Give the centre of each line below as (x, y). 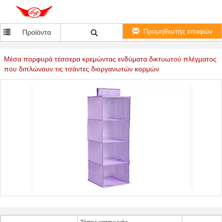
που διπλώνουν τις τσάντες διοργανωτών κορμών (82, 69)
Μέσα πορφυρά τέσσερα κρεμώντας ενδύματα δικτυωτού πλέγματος (110, 59)
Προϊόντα (37, 32)
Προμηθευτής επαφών (178, 31)
